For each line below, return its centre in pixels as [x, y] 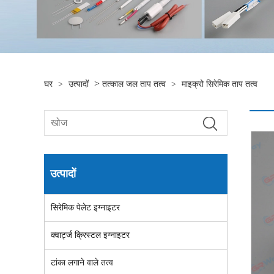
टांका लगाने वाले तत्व [82, 263]
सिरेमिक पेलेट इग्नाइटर [85, 208]
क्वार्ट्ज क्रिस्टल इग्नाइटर [90, 235]
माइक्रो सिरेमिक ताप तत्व [220, 84]
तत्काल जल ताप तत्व [134, 84]
